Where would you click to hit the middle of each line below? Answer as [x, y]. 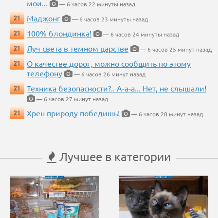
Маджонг [44, 18]
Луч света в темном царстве [78, 48]
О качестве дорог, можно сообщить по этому [109, 64]
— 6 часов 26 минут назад [109, 74]
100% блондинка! [59, 33]
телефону [45, 73]
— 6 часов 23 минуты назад [109, 19]
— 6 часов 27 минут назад [72, 99]
